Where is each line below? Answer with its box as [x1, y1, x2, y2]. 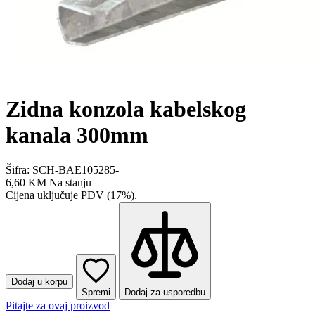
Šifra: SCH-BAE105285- [6, 163, 119, 176]
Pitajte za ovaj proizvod [6, 299, 110, 311]
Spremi [82, 286, 110, 297]
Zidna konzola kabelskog [6, 96, 246, 122]
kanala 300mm [6, 122, 148, 148]
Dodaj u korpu [11, 276, 67, 287]
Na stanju [49, 176, 91, 188]
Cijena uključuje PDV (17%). [6, 188, 137, 201]
